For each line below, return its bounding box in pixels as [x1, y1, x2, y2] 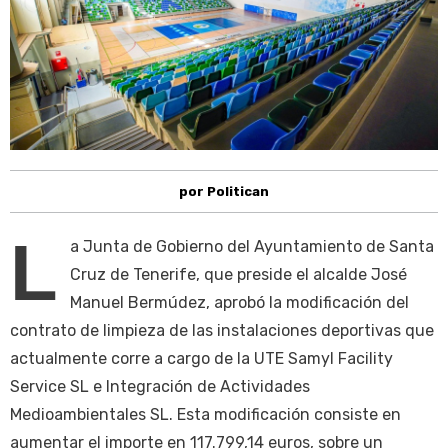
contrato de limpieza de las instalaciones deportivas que [10, 321, 434, 341]
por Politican [179, 184, 269, 200]
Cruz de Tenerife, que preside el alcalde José [70, 265, 407, 285]
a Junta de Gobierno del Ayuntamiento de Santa [70, 237, 434, 257]
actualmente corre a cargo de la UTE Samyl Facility [10, 349, 393, 369]
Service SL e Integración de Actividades [10, 377, 310, 397]
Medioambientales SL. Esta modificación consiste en [10, 405, 401, 425]
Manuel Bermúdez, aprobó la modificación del [70, 293, 409, 313]
